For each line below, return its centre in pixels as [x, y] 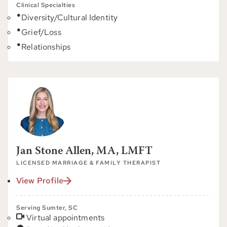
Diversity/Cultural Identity [70, 17]
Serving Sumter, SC [47, 208]
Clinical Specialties [46, 5]
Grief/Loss [41, 32]
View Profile [40, 181]
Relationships [46, 47]
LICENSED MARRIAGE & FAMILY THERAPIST [88, 163]
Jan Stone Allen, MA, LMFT [84, 152]
